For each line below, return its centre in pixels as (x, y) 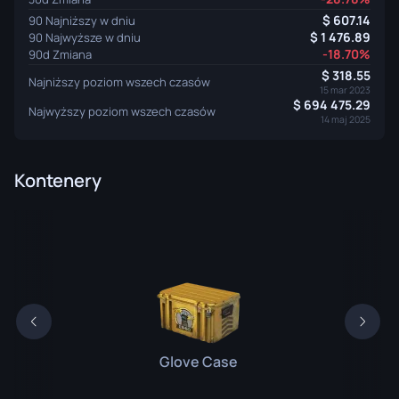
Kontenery (58, 180)
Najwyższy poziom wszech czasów (122, 111)
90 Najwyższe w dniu (85, 37)
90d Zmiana (60, 54)
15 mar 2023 (345, 90)
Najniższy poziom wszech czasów (119, 81)
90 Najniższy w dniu (82, 20)
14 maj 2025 (346, 119)
